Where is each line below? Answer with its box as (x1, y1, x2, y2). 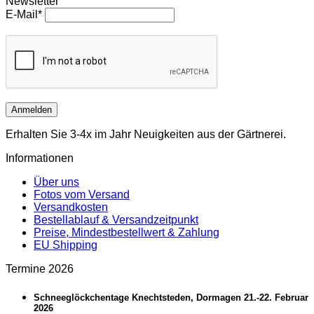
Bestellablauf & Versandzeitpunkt (34, 213, 198, 226)
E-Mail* (6, 8, 42, 20)
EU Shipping (34, 238, 97, 251)
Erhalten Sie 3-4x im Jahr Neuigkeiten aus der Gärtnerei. (6, 128, 286, 140)
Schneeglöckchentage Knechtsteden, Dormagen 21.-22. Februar (34, 292, 308, 303)
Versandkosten (34, 200, 108, 213)
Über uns (34, 175, 79, 188)
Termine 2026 (6, 262, 74, 275)
